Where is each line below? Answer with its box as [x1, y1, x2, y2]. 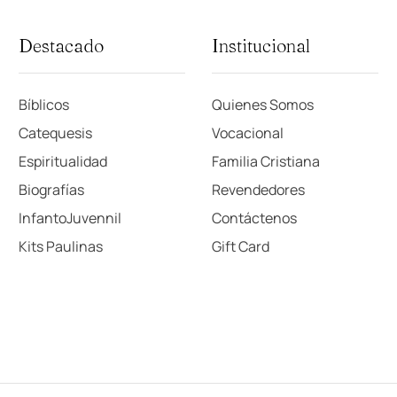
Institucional [211, 35, 310, 57]
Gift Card [211, 237, 269, 256]
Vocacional [211, 123, 284, 143]
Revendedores [211, 180, 305, 199]
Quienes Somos [211, 95, 314, 114]
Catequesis [18, 123, 92, 143]
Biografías [18, 180, 84, 199]
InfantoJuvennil [18, 208, 121, 228]
